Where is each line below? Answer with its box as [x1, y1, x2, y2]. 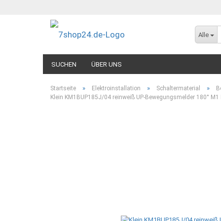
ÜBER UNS [91, 61, 122, 68]
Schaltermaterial [156, 85, 200, 92]
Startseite [50, 85, 76, 92]
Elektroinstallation [92, 85, 141, 92]
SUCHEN [51, 61, 76, 68]
